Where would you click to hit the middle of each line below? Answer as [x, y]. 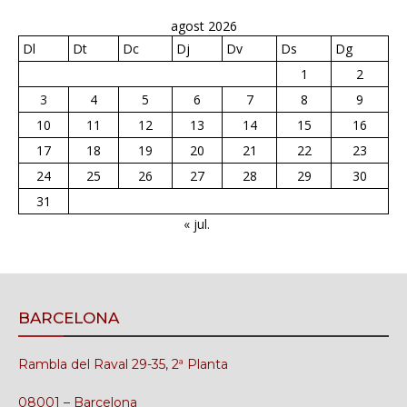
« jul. [196, 224]
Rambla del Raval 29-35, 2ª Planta [123, 364]
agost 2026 [203, 26]
